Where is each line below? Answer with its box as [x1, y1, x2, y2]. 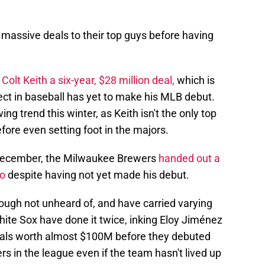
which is [174, 74, 215, 87]
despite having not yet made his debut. [5, 169, 189, 182]
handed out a [156, 152, 220, 165]
